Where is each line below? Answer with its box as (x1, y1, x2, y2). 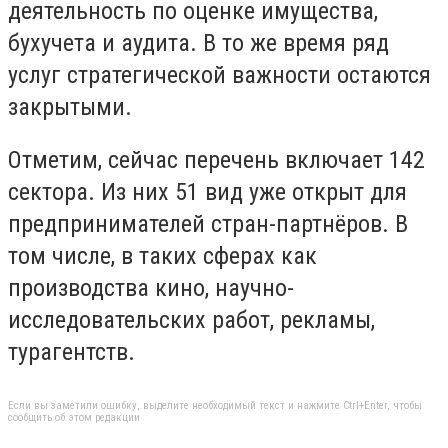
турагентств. (8, 338, 135, 367)
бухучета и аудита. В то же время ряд (8, 28, 389, 57)
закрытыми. (8, 92, 132, 121)
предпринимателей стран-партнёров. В (8, 210, 408, 239)
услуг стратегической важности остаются (8, 60, 431, 89)
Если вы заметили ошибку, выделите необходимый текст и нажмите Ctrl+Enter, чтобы (8, 398, 422, 412)
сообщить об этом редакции (8, 410, 140, 424)
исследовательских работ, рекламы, (8, 306, 375, 335)
